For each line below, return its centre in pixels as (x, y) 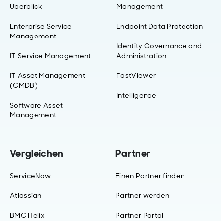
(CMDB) (24, 85)
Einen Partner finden (150, 175)
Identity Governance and (159, 46)
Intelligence (136, 95)
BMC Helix (27, 215)
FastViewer (136, 75)
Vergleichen (37, 153)
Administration (142, 55)
